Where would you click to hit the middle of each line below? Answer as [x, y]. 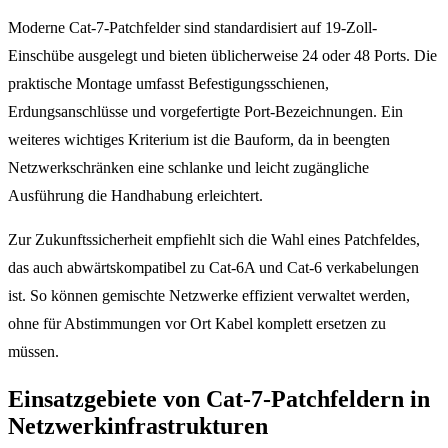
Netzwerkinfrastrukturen [138, 425]
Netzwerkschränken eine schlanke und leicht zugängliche [188, 167]
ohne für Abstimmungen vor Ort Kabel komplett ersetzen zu [197, 323]
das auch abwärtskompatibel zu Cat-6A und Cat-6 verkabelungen [213, 267]
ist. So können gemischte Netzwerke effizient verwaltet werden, [209, 295]
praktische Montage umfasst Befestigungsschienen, [168, 83]
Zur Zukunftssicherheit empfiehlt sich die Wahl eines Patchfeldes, [214, 239]
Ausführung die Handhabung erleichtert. [135, 195]
